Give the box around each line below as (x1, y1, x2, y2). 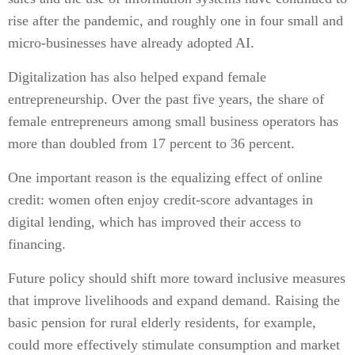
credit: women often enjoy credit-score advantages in (8, 192, 313, 208)
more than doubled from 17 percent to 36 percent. (8, 136, 295, 151)
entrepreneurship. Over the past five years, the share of (8, 91, 324, 107)
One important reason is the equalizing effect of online (8, 170, 323, 185)
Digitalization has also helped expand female (8, 69, 266, 85)
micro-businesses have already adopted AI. (8, 35, 254, 51)
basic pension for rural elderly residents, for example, (8, 315, 316, 330)
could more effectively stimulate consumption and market (8, 337, 340, 353)
